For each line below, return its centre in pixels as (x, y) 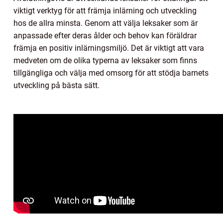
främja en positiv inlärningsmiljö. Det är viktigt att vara (109, 48)
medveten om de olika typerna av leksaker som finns (105, 60)
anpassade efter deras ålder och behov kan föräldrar (105, 35)
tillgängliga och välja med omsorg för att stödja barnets (111, 73)
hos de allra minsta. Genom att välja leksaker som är (106, 23)
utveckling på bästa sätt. (56, 85)
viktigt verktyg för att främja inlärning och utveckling (105, 10)
